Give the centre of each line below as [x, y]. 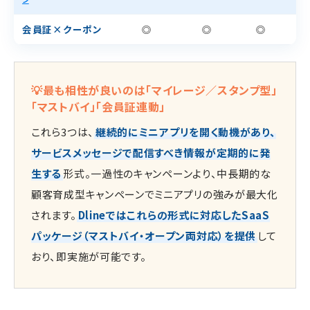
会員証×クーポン [62, 29]
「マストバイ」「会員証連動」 [98, 106]
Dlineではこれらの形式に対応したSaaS [174, 215]
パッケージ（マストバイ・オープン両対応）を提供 [144, 235]
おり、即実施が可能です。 [89, 256]
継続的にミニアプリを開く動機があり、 [185, 131]
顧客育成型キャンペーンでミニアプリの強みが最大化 [155, 194]
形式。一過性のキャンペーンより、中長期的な [167, 173]
